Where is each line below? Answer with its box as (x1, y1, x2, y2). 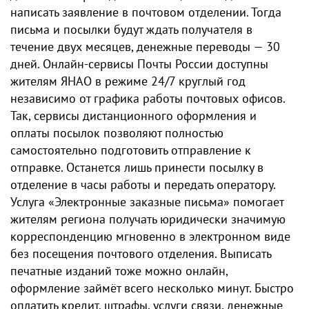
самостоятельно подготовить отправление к (10, 141, 251, 158)
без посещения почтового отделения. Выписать (10, 245, 271, 261)
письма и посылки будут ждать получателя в (10, 21, 252, 37)
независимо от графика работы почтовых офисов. (10, 90, 285, 106)
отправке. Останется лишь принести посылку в (10, 159, 263, 175)
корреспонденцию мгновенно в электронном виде (10, 228, 290, 244)
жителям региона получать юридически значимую (10, 210, 286, 227)
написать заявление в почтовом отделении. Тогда (10, 3, 281, 20)
